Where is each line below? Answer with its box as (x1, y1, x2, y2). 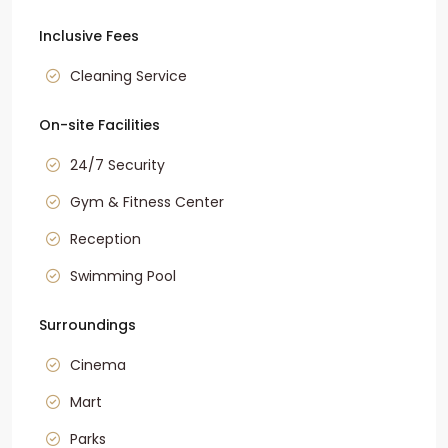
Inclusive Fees (39, 26, 139, 47)
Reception (70, 229, 141, 250)
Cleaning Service (70, 66, 187, 87)
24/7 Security (70, 155, 165, 176)
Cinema (70, 355, 126, 376)
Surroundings (39, 315, 136, 336)
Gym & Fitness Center (70, 192, 224, 213)
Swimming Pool (70, 266, 176, 287)
